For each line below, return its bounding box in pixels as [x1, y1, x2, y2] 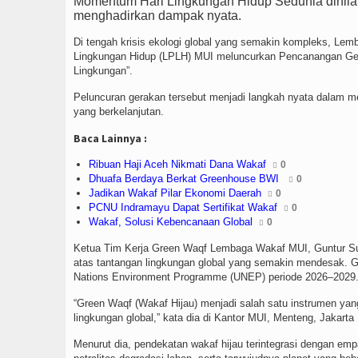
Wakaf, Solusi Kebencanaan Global [89, 216, 253, 228]
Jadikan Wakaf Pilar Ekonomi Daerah [89, 187, 261, 199]
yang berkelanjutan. [74, 105, 164, 117]
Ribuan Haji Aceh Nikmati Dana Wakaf [89, 158, 266, 170]
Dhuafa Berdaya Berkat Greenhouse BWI [89, 173, 282, 185]
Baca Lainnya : [74, 131, 147, 145]
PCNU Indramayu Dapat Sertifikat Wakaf [89, 201, 277, 213]
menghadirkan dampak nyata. [74, 9, 241, 22]
